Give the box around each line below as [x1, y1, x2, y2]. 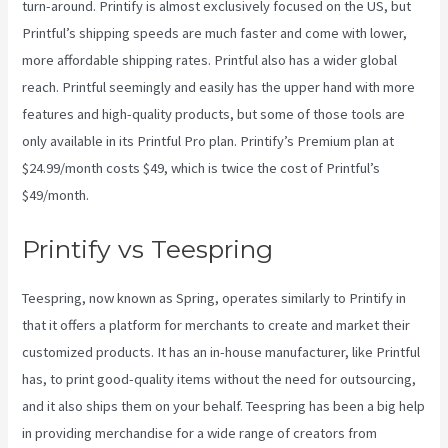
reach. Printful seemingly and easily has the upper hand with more [22, 78, 416, 97]
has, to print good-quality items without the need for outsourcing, [22, 369, 417, 388]
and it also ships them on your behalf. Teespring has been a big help [22, 396, 426, 415]
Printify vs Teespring [22, 233, 274, 264]
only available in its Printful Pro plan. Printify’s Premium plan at [22, 132, 395, 151]
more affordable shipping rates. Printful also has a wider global [22, 51, 398, 70]
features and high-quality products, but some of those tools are [22, 105, 406, 124]
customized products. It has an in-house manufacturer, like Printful [22, 342, 421, 361]
